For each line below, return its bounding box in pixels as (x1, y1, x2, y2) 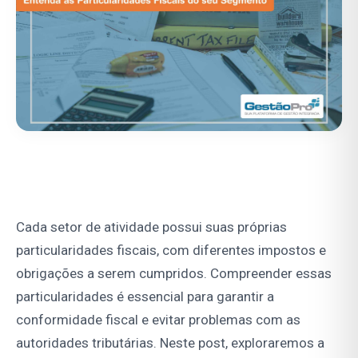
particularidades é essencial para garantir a (16, 288, 274, 305)
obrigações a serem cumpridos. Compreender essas (16, 265, 332, 282)
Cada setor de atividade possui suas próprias (16, 219, 287, 236)
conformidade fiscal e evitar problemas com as (16, 312, 300, 328)
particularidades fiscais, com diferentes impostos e (16, 242, 326, 259)
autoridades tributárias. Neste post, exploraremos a (16, 335, 324, 352)
